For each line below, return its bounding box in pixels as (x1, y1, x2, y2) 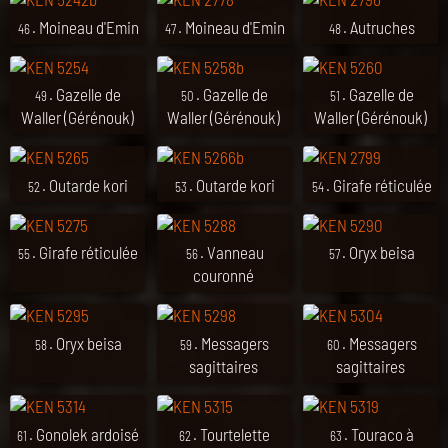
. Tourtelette (193, 423, 271, 444)
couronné (193, 265, 255, 286)
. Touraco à (343, 423, 414, 444)
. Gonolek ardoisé (29, 423, 140, 444)
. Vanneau (199, 242, 264, 263)
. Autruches (342, 16, 415, 37)
